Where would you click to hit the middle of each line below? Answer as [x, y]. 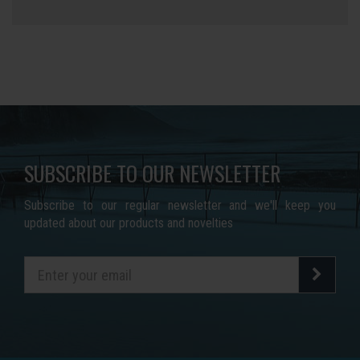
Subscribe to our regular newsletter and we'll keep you [180, 205]
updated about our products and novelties [129, 223]
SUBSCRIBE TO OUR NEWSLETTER [152, 173]
